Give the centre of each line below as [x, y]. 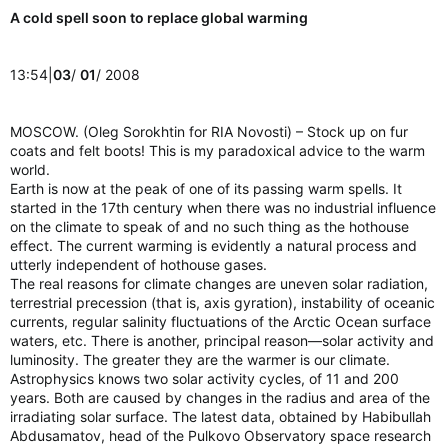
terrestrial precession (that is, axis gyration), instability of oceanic [222, 302]
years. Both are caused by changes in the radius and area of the [220, 397]
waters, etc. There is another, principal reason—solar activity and [222, 340]
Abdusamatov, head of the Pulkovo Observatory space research [220, 435]
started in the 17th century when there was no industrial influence [223, 207]
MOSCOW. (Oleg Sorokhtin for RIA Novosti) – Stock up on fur [209, 131]
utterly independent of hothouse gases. [138, 264]
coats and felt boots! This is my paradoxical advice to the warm [217, 150]
